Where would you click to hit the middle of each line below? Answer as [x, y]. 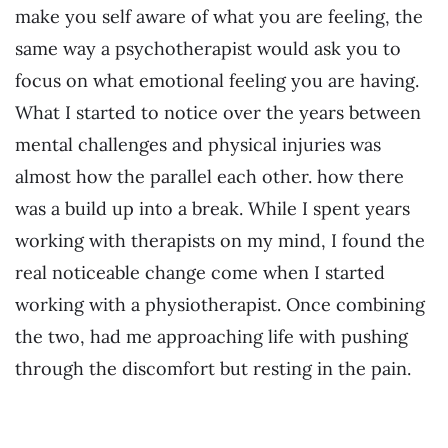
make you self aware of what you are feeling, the [219, 17]
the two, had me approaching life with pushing [211, 337]
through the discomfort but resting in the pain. [213, 369]
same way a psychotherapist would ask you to [208, 49]
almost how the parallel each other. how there [209, 177]
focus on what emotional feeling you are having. [217, 81]
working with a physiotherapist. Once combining [220, 305]
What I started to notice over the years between [218, 113]
